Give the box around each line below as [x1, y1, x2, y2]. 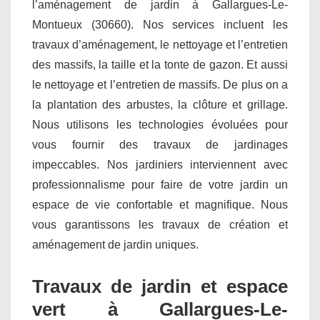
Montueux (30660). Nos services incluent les [32, 19, 288, 31]
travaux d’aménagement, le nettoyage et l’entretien [32, 39, 288, 51]
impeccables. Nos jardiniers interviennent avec [32, 159, 288, 171]
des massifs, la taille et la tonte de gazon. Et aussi [32, 59, 288, 71]
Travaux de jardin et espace [32, 276, 288, 298]
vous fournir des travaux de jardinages [32, 139, 288, 151]
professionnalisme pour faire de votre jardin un [32, 179, 288, 191]
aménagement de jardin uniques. [32, 239, 199, 251]
